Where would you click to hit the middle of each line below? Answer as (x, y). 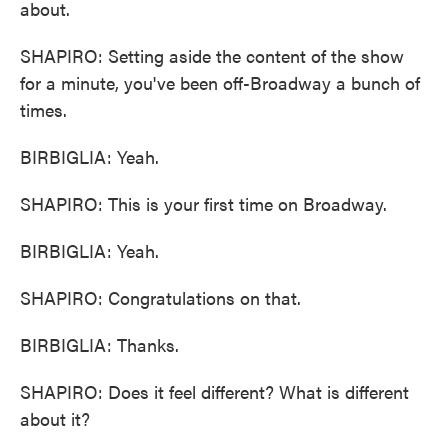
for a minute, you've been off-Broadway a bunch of (220, 82)
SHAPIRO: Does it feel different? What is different (214, 391)
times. (43, 109)
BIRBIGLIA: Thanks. (99, 344)
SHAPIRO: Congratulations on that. (160, 297)
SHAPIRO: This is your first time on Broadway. (203, 203)
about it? (55, 418)
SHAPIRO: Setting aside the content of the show (212, 55)
